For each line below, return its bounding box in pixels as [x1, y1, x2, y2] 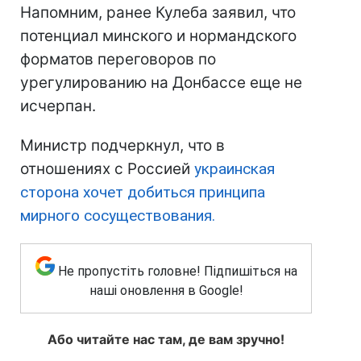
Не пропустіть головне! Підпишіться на [57, 263, 297, 280]
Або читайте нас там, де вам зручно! [48, 331, 284, 348]
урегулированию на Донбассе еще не [20, 73, 302, 93]
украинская [194, 160, 275, 179]
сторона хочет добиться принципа [20, 183, 265, 202]
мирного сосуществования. [20, 206, 215, 226]
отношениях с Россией [20, 160, 194, 179]
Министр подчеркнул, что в [20, 136, 225, 156]
